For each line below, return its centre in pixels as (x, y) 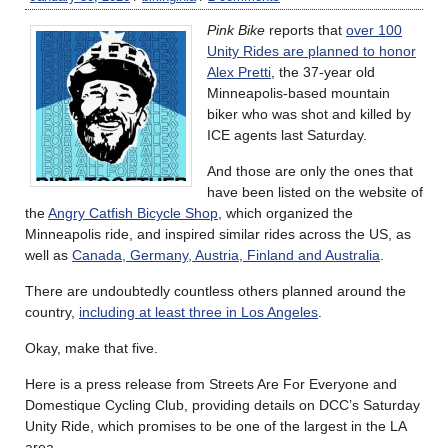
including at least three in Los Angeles (198, 312)
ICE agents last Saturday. (287, 135)
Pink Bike (236, 30)
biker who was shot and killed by (309, 114)
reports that (305, 30)
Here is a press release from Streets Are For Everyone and (211, 384)
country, (52, 312)
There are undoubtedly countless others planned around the (215, 291)
